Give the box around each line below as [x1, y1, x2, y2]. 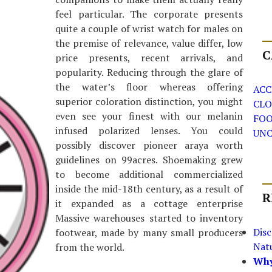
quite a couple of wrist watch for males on [55, 22, 243, 35]
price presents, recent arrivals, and [55, 51, 243, 64]
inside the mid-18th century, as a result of [55, 182, 243, 195]
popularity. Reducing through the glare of [55, 66, 243, 79]
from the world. [55, 240, 124, 254]
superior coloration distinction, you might [55, 95, 243, 108]
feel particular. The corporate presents [55, 7, 243, 21]
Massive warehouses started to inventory [55, 211, 243, 225]
